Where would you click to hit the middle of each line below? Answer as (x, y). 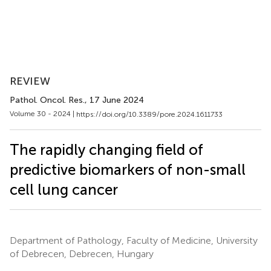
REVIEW (30, 81)
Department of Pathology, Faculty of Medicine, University (134, 240)
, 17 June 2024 (114, 100)
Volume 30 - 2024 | (43, 114)
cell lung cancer (64, 189)
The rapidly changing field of (106, 149)
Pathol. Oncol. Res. (47, 100)
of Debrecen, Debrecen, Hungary (82, 253)
